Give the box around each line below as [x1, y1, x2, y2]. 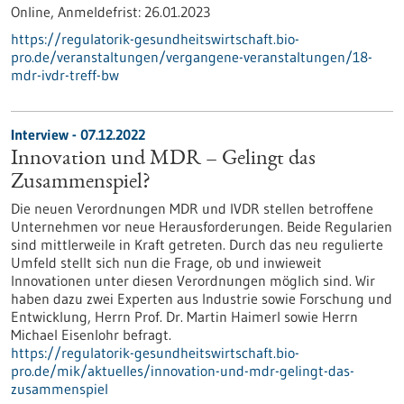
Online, [11, 3, 58, 21]
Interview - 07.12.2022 [11, 125, 145, 143]
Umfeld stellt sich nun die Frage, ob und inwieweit [11, 253, 322, 271]
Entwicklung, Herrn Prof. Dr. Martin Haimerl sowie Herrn [11, 308, 358, 326]
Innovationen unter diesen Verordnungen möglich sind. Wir [11, 271, 375, 289]
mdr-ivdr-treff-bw [11, 66, 119, 84]
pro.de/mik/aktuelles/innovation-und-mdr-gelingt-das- [11, 362, 354, 380]
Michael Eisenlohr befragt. [11, 326, 171, 344]
